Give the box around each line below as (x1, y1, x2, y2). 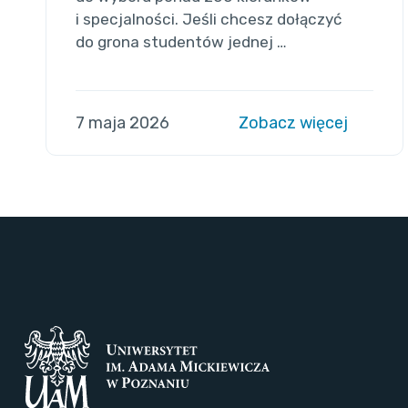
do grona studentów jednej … (75, 32, 287, 51)
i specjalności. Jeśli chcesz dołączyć (75, 9, 342, 28)
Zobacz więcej (239, 112, 352, 133)
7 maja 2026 (75, 112, 169, 133)
